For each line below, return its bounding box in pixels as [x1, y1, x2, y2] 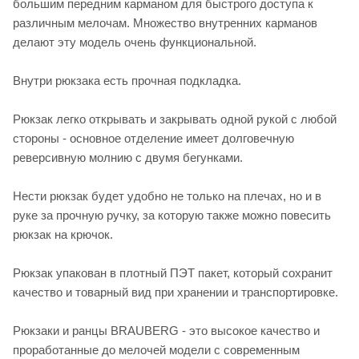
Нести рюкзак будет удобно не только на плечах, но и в [13, 188, 321, 203]
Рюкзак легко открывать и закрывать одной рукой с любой [13, 111, 337, 126]
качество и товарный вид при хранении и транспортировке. [13, 284, 338, 299]
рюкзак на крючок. [13, 227, 113, 241]
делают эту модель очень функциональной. [13, 34, 256, 49]
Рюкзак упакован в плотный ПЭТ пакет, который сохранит [13, 265, 333, 280]
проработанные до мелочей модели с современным [13, 342, 300, 357]
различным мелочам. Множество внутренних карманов [13, 15, 317, 30]
